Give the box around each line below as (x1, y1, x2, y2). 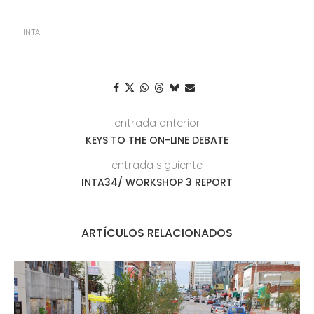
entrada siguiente (111, 157, 203, 172)
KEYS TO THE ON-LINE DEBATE (86, 132, 228, 147)
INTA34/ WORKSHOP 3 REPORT (81, 175, 233, 189)
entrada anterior (114, 115, 200, 130)
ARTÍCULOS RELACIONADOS (81, 224, 233, 241)
